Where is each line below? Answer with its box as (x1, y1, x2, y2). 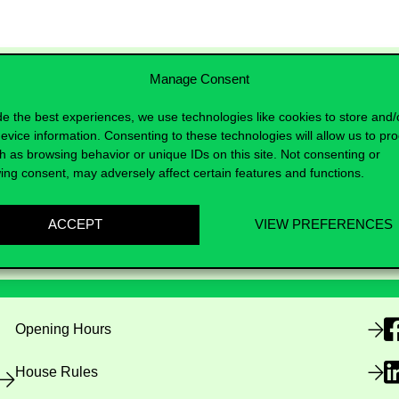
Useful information (14, 237, 185, 261)
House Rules (14, 364, 98, 379)
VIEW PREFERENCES (255, 216, 393, 232)
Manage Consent (150, 70, 249, 86)
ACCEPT (48, 216, 102, 232)
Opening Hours (14, 322, 111, 337)
